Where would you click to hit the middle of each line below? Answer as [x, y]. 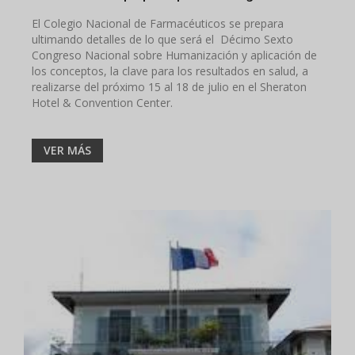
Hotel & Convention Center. [102, 102]
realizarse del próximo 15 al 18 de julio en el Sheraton [169, 86]
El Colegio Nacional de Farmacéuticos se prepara [158, 23]
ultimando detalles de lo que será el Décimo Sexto [162, 39]
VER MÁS [67, 150]
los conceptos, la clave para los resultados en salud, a [170, 71]
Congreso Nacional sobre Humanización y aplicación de [174, 55]
